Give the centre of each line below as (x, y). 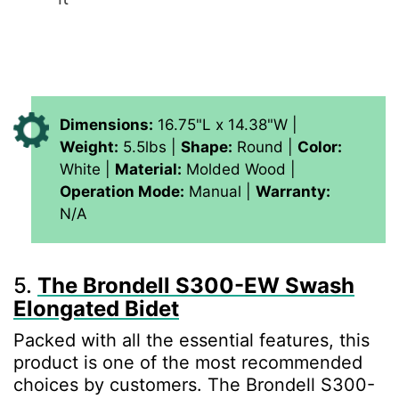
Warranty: (293, 192)
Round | (265, 147)
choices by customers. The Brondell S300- (194, 385)
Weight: (89, 147)
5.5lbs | (150, 147)
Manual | (220, 192)
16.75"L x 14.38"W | (225, 125)
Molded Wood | (239, 170)
